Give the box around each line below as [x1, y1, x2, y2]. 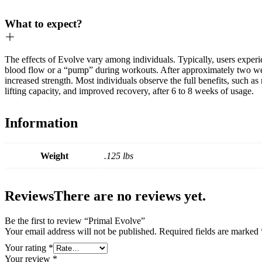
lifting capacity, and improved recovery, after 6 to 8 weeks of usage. [5, 86, 254, 96]
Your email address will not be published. [5, 226, 157, 236]
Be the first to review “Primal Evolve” [5, 215, 145, 226]
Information [5, 115, 78, 131]
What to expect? [5, 18, 82, 30]
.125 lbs [104, 150, 133, 161]
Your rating [5, 242, 49, 253]
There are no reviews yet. [54, 188, 206, 204]
